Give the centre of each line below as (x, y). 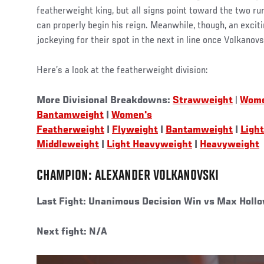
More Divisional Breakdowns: (105, 100)
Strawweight (203, 100)
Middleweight (68, 145)
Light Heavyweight (149, 145)
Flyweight (135, 130)
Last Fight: (61, 202)
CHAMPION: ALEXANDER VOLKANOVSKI (128, 176)
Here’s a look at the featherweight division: (122, 70)
